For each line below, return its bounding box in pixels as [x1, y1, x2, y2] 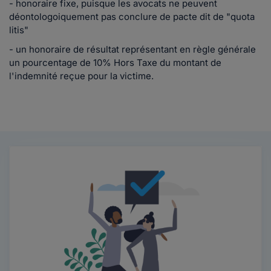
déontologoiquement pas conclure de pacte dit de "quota [9, 11, 255, 22]
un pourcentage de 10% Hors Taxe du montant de [9, 57, 221, 68]
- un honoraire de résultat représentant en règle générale [9, 44, 256, 55]
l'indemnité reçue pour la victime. [9, 70, 154, 82]
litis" [9, 24, 28, 36]
